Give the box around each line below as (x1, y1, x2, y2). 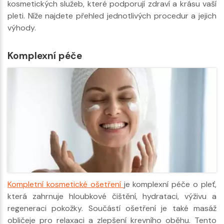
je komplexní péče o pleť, (123, 178, 217, 189)
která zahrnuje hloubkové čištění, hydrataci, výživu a (7, 190, 216, 201)
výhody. (7, 22, 36, 33)
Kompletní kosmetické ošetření (7, 178, 124, 189)
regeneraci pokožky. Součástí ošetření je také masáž (7, 202, 216, 213)
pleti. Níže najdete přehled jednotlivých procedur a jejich (7, 10, 216, 21)
